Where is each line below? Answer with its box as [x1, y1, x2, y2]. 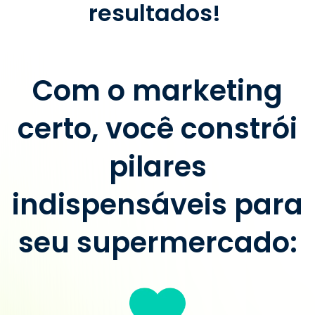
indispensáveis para [12, 185, 303, 224]
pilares [108, 147, 207, 186]
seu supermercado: [18, 223, 297, 262]
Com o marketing [32, 71, 283, 110]
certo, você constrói [18, 109, 297, 148]
